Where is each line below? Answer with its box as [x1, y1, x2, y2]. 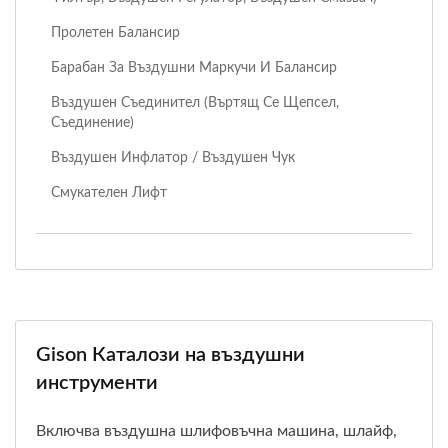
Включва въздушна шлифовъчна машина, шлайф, [36, 422, 397, 439]
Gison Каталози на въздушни [36, 344, 305, 365]
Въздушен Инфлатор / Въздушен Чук [51, 149, 295, 165]
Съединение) [51, 114, 134, 130]
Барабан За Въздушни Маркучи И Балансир [51, 59, 337, 75]
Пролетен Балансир [51, 24, 180, 40]
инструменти [36, 372, 158, 393]
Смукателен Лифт [51, 184, 167, 200]
